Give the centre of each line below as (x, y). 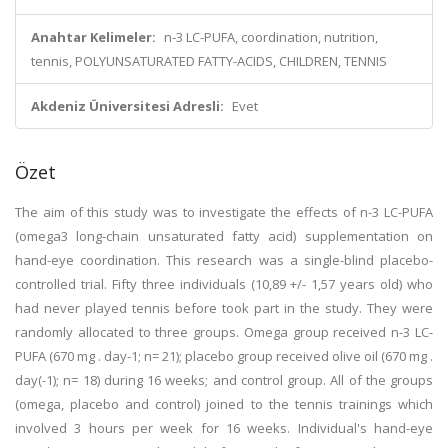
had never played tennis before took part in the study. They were (224, 308)
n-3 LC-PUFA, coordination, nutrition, (271, 37)
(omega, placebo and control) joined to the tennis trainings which (224, 404)
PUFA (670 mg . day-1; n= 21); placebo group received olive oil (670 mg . (224, 356)
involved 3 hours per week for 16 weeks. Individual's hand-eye (224, 428)
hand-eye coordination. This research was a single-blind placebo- (224, 260)
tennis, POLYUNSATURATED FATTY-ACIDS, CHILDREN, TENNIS (209, 61)
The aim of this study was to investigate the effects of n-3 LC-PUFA (224, 212)
